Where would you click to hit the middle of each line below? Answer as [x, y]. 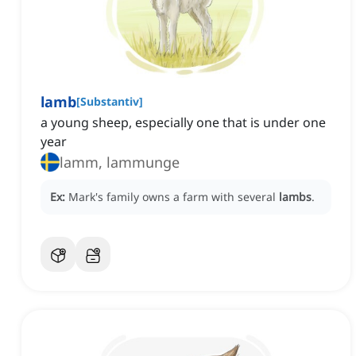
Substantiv [110, 102]
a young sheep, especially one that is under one [183, 123]
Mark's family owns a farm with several [174, 197]
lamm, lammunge [120, 163]
